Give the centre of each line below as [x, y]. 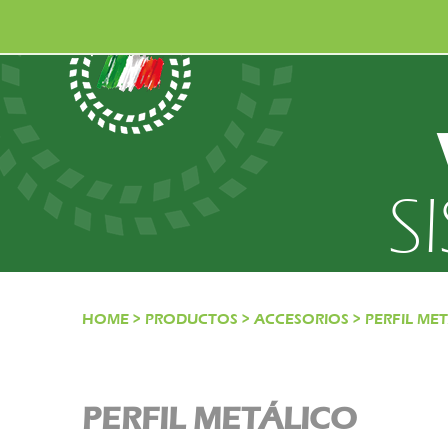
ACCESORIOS [301, 319]
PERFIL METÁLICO [219, 418]
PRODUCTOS [191, 319]
